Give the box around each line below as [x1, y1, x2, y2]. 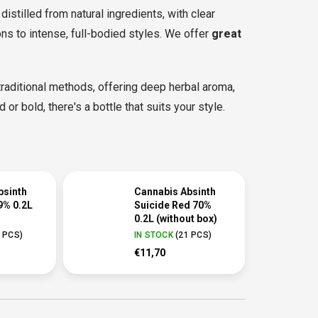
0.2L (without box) [133, 213, 217, 225]
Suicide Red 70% [133, 199, 212, 212]
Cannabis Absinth [133, 186, 216, 198]
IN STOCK [133, 230, 176, 241]
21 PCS [178, 230, 209, 241]
